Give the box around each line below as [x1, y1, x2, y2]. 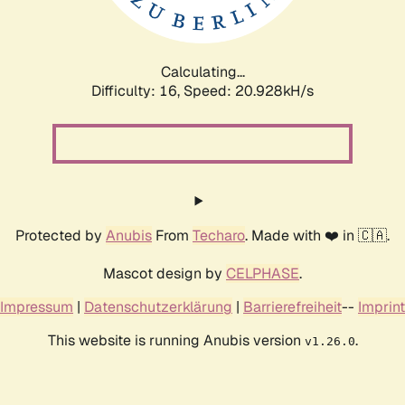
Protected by [15, 225, 106, 245]
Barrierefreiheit [243, 297, 342, 316]
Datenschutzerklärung [84, 297, 232, 316]
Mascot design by [103, 263, 226, 283]
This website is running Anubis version [47, 330, 305, 350]
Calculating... [160, 61, 245, 81]
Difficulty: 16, [91, 80, 184, 100]
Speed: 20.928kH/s [184, 80, 314, 100]
